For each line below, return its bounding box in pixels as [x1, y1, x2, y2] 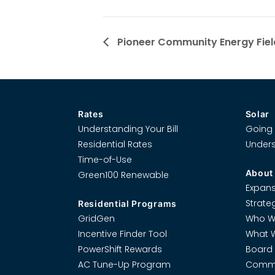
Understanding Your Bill [78, 122, 178, 135]
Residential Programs [78, 198, 177, 209]
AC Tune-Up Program [78, 258, 171, 271]
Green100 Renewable [78, 168, 169, 181]
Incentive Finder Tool [78, 227, 167, 240]
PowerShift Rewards [78, 242, 162, 255]
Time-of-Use [78, 153, 132, 166]
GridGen [78, 212, 115, 225]
